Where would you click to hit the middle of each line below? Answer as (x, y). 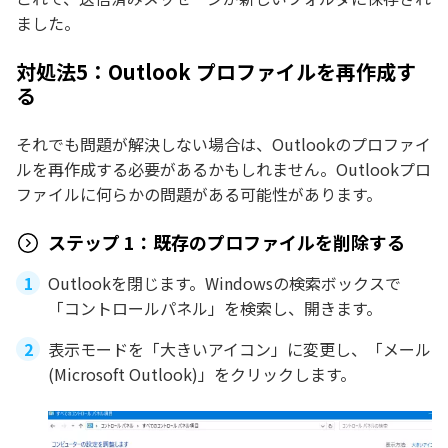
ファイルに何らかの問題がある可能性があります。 (199, 193)
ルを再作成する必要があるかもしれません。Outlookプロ (223, 168)
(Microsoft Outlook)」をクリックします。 (202, 373)
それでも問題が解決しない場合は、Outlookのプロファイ (223, 143)
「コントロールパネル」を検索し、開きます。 (215, 307)
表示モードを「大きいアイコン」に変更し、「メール (239, 348)
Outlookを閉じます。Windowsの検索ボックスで (224, 282)
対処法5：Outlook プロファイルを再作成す (216, 71)
